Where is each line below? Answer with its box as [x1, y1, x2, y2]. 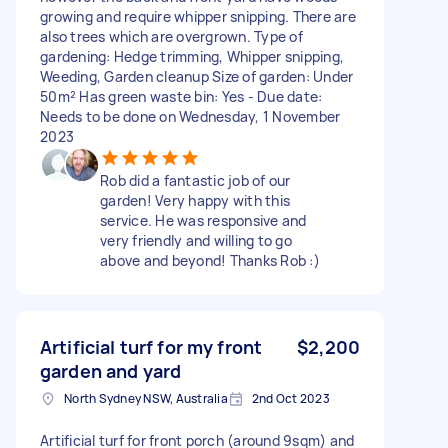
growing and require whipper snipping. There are [40, 6, 356, 26]
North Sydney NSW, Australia [64, 389, 228, 407]
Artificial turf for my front [40, 334, 263, 359]
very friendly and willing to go [100, 230, 292, 250]
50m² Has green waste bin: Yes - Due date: [40, 86, 323, 106]
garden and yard [40, 358, 182, 383]
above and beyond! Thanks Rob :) [100, 250, 320, 270]
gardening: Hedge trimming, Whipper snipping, [40, 46, 344, 66]
